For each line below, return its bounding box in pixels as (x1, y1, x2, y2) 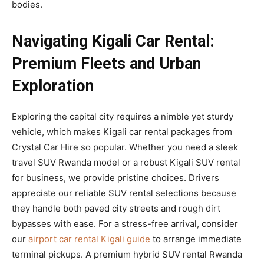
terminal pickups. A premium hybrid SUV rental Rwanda (12, 248, 242, 260)
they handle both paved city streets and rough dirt (12, 202, 220, 214)
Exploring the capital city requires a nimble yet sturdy (12, 110, 233, 122)
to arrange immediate (150, 233, 242, 245)
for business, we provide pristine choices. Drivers (12, 171, 219, 183)
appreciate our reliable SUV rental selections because (12, 187, 236, 199)
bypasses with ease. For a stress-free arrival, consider (12, 217, 238, 229)
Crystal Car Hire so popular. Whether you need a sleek (12, 141, 238, 153)
